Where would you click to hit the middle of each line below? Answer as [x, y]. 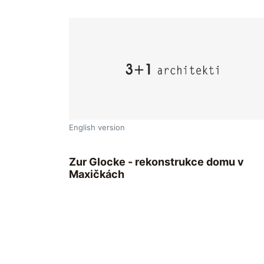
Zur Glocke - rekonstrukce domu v [156, 162]
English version [97, 128]
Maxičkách [97, 174]
